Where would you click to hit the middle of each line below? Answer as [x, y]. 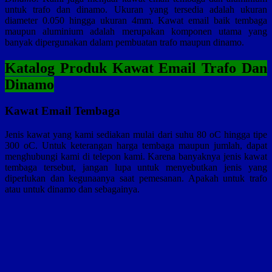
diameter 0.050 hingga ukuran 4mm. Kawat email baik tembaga [136, 20]
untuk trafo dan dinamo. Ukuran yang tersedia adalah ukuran [136, 9]
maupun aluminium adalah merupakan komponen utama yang [136, 31]
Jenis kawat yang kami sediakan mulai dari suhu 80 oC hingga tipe [136, 135]
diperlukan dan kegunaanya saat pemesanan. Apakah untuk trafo [136, 178]
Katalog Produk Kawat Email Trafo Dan [136, 68]
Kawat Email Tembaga [63, 111]
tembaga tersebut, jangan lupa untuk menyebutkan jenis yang [136, 168]
